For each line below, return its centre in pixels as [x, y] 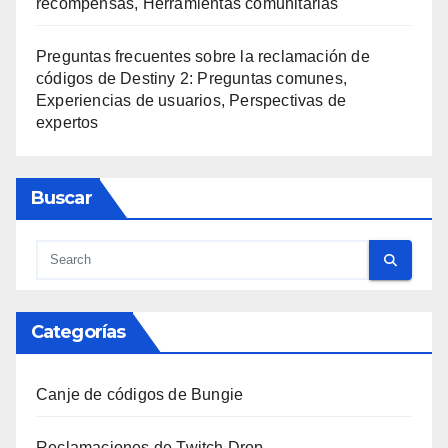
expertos [67, 122]
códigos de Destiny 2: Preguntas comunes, [191, 78]
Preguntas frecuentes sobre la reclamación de [203, 56]
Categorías [78, 332]
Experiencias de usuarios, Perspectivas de [191, 100]
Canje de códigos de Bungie [140, 395]
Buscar [61, 198]
